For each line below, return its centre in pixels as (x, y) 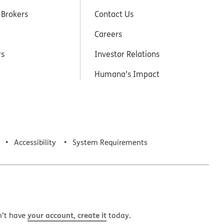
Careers (108, 34)
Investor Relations (127, 54)
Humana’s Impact (127, 74)
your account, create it (67, 215)
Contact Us (114, 14)
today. (119, 215)
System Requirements (110, 142)
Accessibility (35, 142)
